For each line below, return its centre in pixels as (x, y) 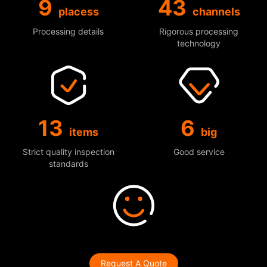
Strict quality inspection (68, 151)
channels (216, 11)
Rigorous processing (199, 31)
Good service (199, 151)
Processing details (68, 31)
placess (78, 11)
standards (68, 163)
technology (199, 43)
